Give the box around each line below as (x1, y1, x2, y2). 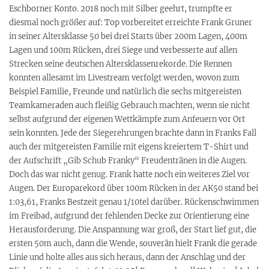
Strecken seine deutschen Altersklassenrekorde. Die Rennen (9, 58, 232, 69)
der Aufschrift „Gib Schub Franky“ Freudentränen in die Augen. (9, 155, 247, 166)
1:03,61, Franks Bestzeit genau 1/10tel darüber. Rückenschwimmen (9, 196, 259, 207)
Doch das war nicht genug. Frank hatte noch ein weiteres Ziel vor (9, 169, 250, 180)
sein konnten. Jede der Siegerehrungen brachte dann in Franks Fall (9, 127, 256, 138)
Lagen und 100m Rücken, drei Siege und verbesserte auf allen (9, 44, 237, 55)
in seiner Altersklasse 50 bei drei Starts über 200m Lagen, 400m (9, 31, 247, 41)
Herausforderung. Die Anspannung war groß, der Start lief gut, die (9, 224, 256, 235)
